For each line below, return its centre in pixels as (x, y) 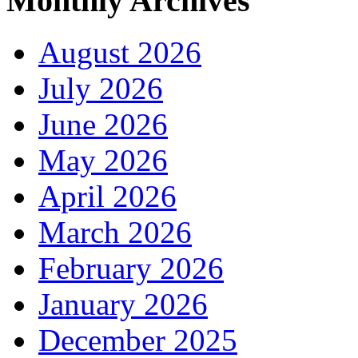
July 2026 (101, 88)
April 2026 (107, 196)
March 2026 (115, 232)
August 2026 (120, 52)
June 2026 (103, 124)
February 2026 (131, 268)
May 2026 (103, 160)
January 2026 (123, 304)
